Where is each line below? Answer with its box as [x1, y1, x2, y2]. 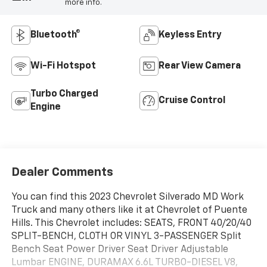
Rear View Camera [159, 61, 241, 72]
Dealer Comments [11, 166, 113, 179]
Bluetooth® [30, 30, 80, 41]
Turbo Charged [30, 89, 98, 100]
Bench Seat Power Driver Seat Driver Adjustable [11, 245, 228, 255]
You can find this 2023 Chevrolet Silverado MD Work [11, 193, 244, 203]
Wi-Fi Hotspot [30, 61, 96, 72]
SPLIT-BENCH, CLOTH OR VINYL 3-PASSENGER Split [11, 232, 241, 242]
